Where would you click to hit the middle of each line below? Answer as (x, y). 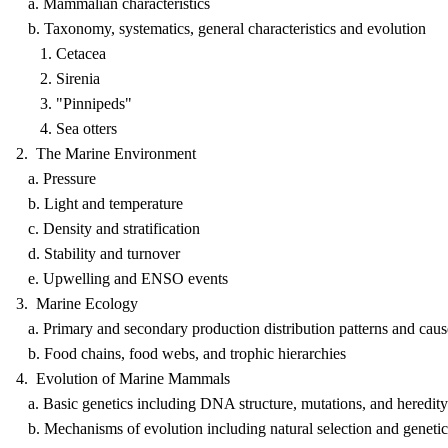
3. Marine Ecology (77, 303)
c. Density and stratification (108, 228)
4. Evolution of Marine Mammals (123, 378)
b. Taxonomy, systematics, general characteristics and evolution (221, 28)
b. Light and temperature (99, 203)
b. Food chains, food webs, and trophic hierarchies (181, 353)
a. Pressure (56, 178)
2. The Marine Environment (106, 153)
